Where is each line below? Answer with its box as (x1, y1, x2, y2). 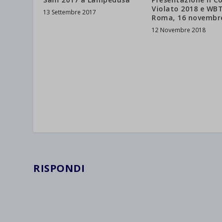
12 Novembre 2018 (152, 25, 206, 34)
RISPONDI (33, 162, 85, 175)
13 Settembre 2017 (43, 7, 97, 16)
